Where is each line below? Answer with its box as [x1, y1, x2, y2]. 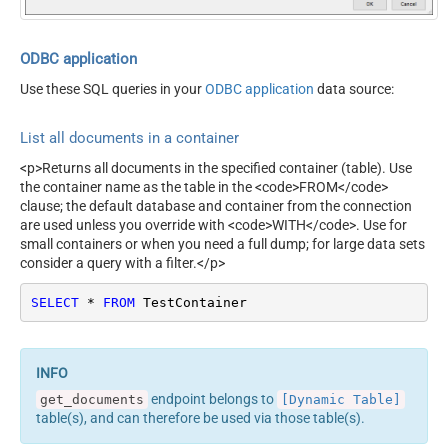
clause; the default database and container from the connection [20, 198, 412, 215]
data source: [314, 80, 394, 97]
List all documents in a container [20, 128, 239, 147]
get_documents [40, 392, 144, 408]
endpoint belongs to [148, 391, 277, 408]
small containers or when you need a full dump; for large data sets [20, 236, 425, 253]
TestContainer [134, 294, 247, 310]
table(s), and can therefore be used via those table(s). [36, 410, 365, 427]
